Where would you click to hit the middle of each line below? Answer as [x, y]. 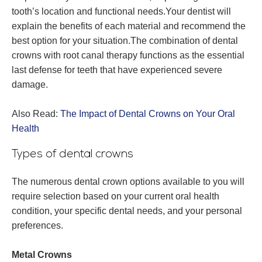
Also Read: [36, 114]
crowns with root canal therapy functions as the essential [128, 56]
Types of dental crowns [73, 155]
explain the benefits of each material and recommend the [129, 26]
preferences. [37, 226]
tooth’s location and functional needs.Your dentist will [121, 12]
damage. [30, 85]
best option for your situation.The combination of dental [125, 41]
